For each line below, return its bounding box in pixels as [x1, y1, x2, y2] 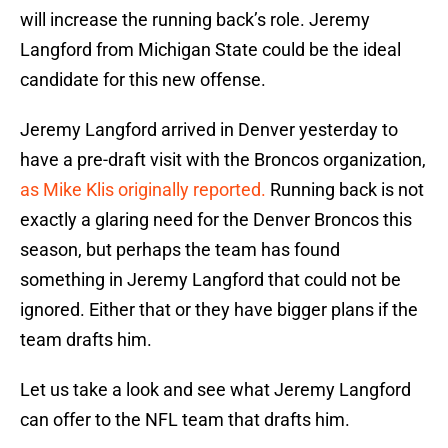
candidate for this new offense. [20, 69, 266, 91]
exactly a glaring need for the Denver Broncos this [20, 209, 412, 231]
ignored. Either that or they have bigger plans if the [20, 299, 418, 321]
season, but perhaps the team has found [20, 239, 340, 261]
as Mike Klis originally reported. [20, 179, 266, 201]
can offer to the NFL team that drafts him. [20, 409, 350, 431]
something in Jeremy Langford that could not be [20, 269, 401, 291]
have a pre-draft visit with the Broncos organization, [20, 149, 426, 171]
